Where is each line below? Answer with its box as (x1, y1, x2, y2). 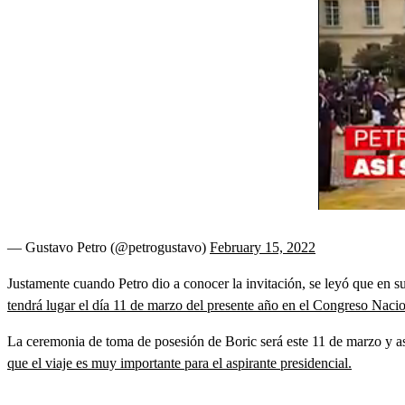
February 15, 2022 (210, 240, 316, 255)
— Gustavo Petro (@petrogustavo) (7, 240, 210, 255)
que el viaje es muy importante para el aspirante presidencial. (7, 355, 352, 371)
